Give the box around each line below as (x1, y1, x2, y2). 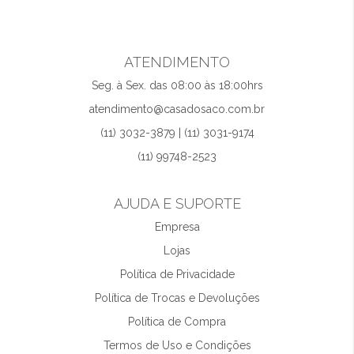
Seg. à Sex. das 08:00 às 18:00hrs (91, 79, 263, 92)
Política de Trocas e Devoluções (94, 292, 260, 304)
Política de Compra (128, 315, 226, 328)
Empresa (154, 220, 200, 233)
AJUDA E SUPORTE (113, 195, 241, 212)
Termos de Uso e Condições (103, 339, 251, 352)
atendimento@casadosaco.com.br (89, 103, 265, 115)
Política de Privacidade (119, 268, 235, 281)
